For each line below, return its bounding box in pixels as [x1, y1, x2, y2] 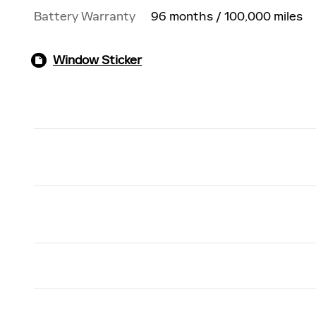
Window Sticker [53, 52, 142, 68]
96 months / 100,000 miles [151, 8, 303, 25]
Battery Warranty [34, 8, 135, 25]
